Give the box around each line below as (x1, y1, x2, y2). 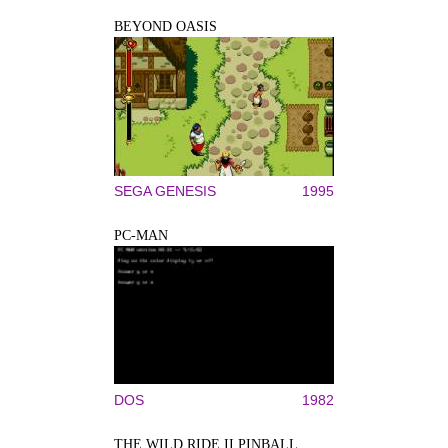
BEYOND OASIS (114, 19, 217, 35)
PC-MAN (114, 228, 168, 244)
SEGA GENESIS (114, 183, 216, 200)
